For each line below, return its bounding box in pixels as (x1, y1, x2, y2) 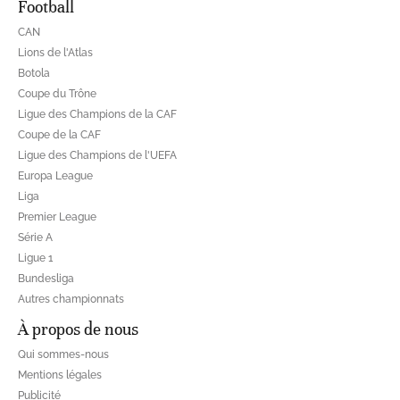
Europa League (18, 169, 93, 182)
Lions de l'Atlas (18, 46, 93, 59)
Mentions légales (18, 368, 102, 381)
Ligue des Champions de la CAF (18, 107, 177, 121)
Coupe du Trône (18, 87, 96, 100)
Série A (18, 230, 53, 244)
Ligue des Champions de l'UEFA (18, 148, 177, 162)
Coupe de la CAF (18, 128, 101, 141)
